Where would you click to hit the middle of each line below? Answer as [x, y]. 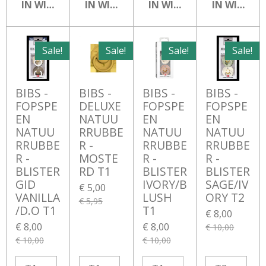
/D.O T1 [36, 210]
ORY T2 [225, 197]
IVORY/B [164, 184]
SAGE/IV [227, 184]
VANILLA [38, 197]
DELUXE [100, 106]
